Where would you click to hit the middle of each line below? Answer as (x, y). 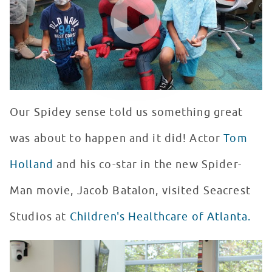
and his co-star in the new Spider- (147, 165)
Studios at (40, 217)
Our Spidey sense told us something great (127, 113)
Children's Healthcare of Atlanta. (160, 217)
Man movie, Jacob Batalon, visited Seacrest (130, 191)
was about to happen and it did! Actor (117, 139)
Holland (32, 165)
